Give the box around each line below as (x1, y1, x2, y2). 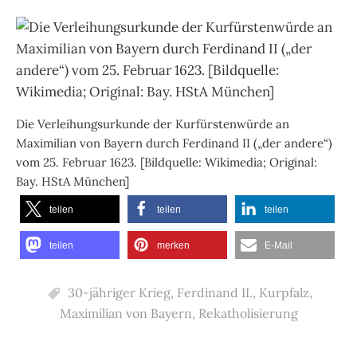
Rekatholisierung (198, 304, 298, 321)
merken (157, 239, 190, 251)
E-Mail (265, 239, 292, 251)
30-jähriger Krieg (67, 284, 171, 300)
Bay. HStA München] (16, 173, 129, 189)
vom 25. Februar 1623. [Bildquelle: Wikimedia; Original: (16, 154, 317, 170)
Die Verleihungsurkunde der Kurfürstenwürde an (16, 116, 289, 131)
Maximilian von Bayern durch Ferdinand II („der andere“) (16, 135, 332, 151)
